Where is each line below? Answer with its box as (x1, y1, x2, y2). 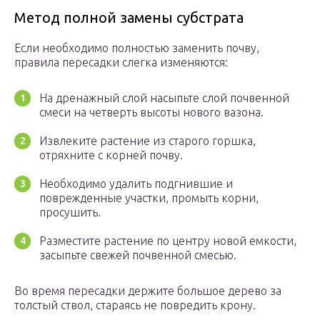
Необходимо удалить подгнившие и (39, 177, 233, 191)
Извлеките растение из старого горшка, (39, 134, 256, 148)
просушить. (39, 206, 101, 219)
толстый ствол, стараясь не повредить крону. (14, 299, 256, 312)
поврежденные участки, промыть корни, (39, 191, 259, 205)
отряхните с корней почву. (39, 149, 183, 162)
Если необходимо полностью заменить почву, (14, 41, 259, 55)
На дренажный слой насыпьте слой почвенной (39, 91, 289, 105)
